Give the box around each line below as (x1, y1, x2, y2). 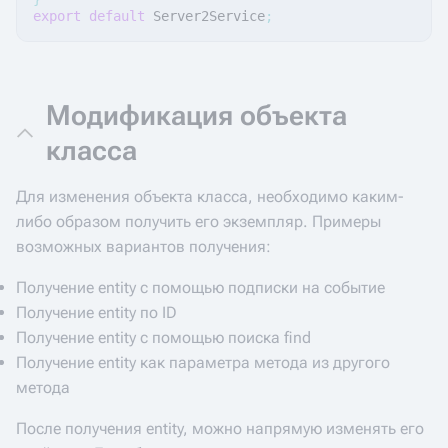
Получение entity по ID (16, 303, 177, 322)
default (89, 8, 145, 24)
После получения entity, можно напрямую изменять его (16, 419, 424, 438)
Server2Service (153, 8, 265, 24)
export (33, 8, 81, 24)
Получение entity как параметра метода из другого (16, 353, 390, 372)
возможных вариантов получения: (16, 237, 271, 256)
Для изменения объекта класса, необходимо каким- (16, 187, 404, 206)
